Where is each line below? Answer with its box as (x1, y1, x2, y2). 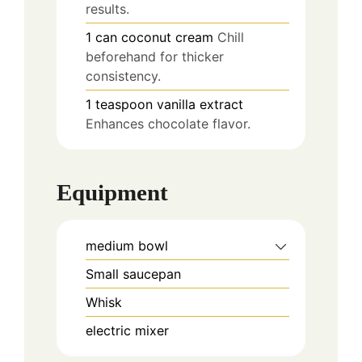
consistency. (86, 68, 161, 85)
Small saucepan (86, 266, 181, 282)
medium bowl (86, 238, 168, 254)
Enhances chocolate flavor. (86, 116, 250, 133)
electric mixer (86, 322, 169, 339)
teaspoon (95, 96, 153, 113)
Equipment (57, 179, 168, 205)
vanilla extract (157, 96, 243, 113)
